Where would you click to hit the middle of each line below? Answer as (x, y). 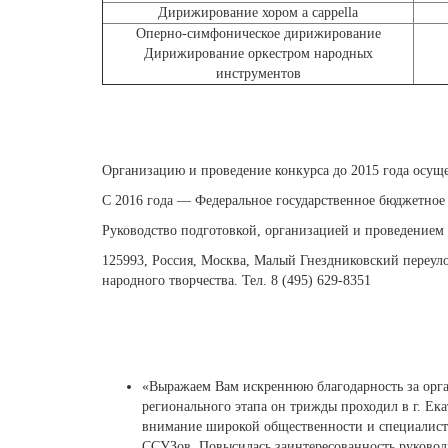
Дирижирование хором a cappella (258, 12)
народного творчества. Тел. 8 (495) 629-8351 (236, 280)
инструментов (258, 73)
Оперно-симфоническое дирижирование (258, 33)
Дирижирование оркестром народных (258, 53)
